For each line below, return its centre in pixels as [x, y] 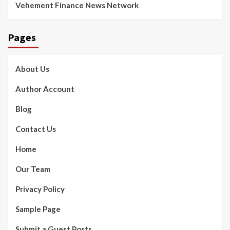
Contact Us [36, 129]
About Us [32, 69]
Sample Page [38, 209]
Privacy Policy [40, 189]
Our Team [33, 169]
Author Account [45, 89]
